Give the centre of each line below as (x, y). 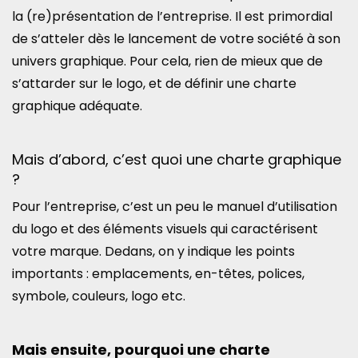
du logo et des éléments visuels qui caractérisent (165, 229)
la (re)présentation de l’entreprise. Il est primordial (172, 16)
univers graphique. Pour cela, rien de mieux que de (167, 61)
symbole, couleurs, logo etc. (100, 296)
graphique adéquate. (77, 105)
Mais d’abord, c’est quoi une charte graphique (177, 159)
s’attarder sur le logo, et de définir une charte (154, 83)
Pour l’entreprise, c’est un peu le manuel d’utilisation (175, 206)
